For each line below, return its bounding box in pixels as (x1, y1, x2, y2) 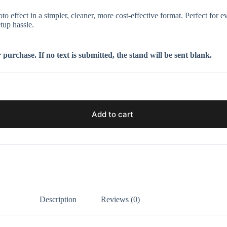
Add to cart (91, 109, 133, 120)
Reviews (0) (100, 195, 140, 204)
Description (39, 195, 77, 204)
